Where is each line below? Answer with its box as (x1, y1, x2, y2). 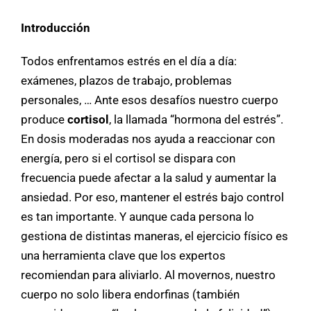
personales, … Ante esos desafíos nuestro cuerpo (21, 92, 278, 107)
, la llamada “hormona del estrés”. (109, 112, 283, 126)
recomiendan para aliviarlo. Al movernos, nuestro (21, 267, 276, 282)
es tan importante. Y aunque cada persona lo (21, 209, 254, 224)
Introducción (21, 20, 90, 35)
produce (21, 112, 67, 126)
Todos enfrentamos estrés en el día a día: (21, 53, 237, 68)
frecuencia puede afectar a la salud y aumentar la (21, 170, 276, 185)
